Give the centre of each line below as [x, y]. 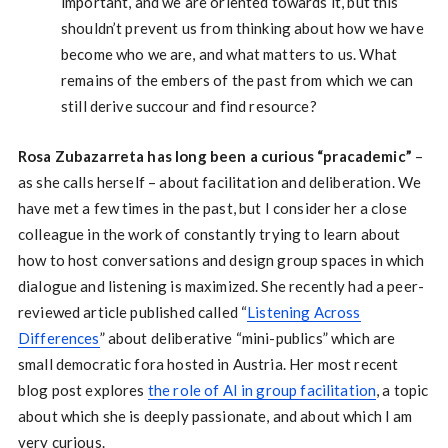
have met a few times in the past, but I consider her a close [212, 208]
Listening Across [304, 312]
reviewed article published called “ [132, 312]
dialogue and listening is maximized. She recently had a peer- [221, 286]
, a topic [402, 390]
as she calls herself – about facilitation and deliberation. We [219, 182]
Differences [58, 338]
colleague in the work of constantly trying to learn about [209, 234]
